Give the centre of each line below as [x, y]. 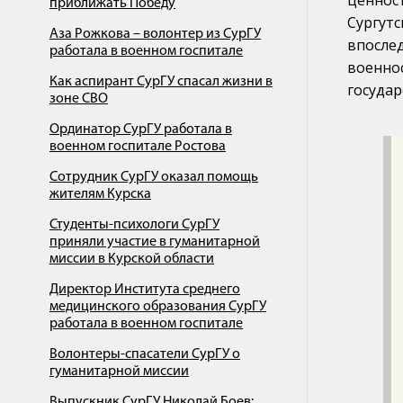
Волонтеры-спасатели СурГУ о [145, 354]
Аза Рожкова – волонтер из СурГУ [155, 34]
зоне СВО [79, 99]
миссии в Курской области [132, 259]
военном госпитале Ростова [138, 147]
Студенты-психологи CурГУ [134, 225]
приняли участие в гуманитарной [155, 242]
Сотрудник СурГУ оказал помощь [154, 177]
